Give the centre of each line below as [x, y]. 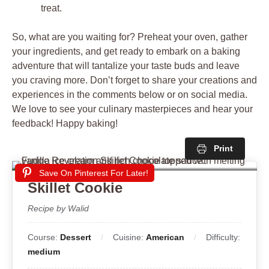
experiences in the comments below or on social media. [130, 94]
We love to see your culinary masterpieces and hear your [132, 109]
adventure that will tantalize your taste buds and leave [126, 65]
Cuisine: [129, 237]
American [165, 237]
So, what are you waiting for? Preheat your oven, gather [130, 37]
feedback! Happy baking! [65, 123]
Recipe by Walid [58, 208]
